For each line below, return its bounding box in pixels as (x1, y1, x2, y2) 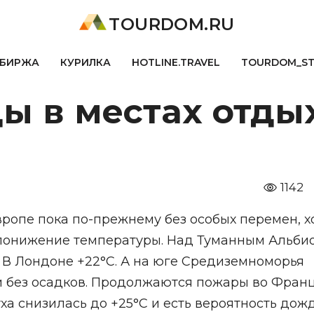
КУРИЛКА (60, 56, 111, 69)
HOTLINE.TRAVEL (131, 56, 220, 69)
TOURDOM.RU (109, 14, 235, 34)
